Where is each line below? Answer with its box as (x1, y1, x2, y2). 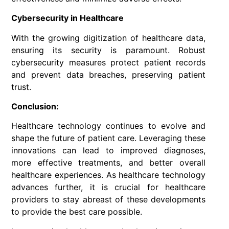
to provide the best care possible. (11, 207, 142, 217)
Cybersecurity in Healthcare (11, 13, 126, 24)
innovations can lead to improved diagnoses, (11, 145, 205, 156)
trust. (11, 81, 31, 92)
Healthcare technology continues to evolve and (11, 121, 205, 131)
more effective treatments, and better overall (11, 157, 205, 168)
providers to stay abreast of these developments (11, 194, 205, 205)
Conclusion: (11, 101, 59, 112)
